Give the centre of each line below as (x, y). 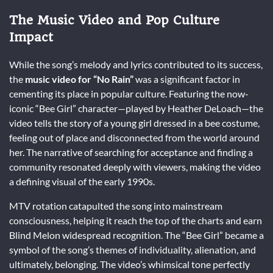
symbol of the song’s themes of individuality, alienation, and (133, 249)
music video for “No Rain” (79, 79)
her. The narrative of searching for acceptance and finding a (131, 152)
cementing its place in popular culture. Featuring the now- (129, 93)
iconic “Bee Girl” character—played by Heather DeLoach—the (136, 108)
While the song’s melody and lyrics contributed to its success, (136, 64)
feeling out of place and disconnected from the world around (134, 137)
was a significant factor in (187, 79)
